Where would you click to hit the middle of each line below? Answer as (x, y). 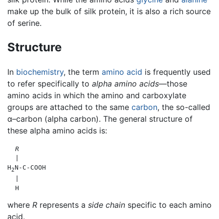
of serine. (24, 23)
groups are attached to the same (69, 107)
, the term (83, 72)
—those (173, 83)
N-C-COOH (30, 167)
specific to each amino (168, 205)
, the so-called (184, 107)
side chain (107, 205)
